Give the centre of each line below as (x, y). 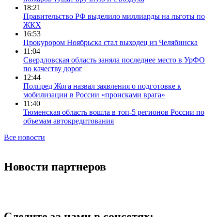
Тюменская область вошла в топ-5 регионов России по (114, 112)
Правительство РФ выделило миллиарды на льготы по (114, 16)
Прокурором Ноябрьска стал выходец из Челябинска (110, 43)
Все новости (24, 138)
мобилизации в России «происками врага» (94, 95)
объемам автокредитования (69, 121)
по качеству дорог (53, 69)
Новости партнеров (55, 167)
